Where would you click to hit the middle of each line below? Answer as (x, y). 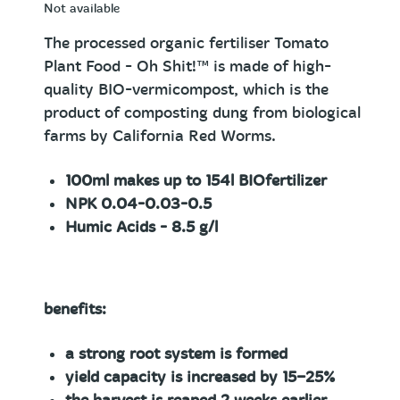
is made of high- (272, 67)
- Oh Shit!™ (169, 67)
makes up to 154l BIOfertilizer (220, 181)
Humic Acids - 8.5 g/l (142, 227)
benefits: (75, 309)
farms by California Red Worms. (160, 136)
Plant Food (84, 67)
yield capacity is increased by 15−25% (200, 377)
